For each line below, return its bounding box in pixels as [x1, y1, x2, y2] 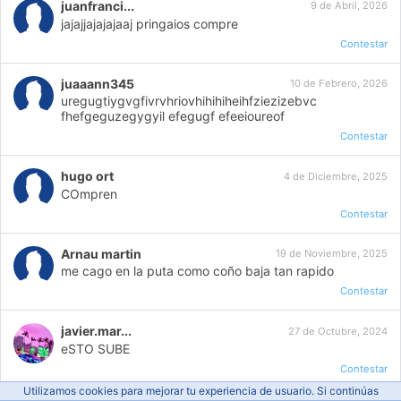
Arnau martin [61, 245, 142, 261]
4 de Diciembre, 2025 [284, 169, 388, 183]
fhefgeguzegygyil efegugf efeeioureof [61, 108, 286, 124]
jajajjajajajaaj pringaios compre [61, 15, 239, 31]
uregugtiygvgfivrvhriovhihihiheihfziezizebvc [61, 93, 318, 109]
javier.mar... [61, 323, 132, 339]
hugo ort [61, 168, 115, 184]
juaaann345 [61, 75, 135, 91]
